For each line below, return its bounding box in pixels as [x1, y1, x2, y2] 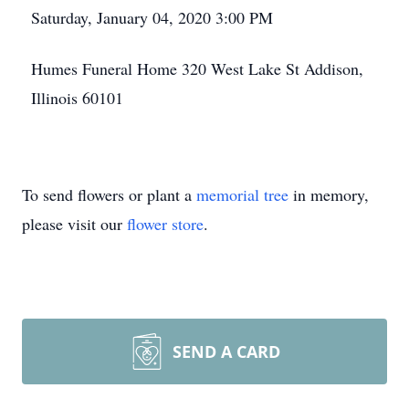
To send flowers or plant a [22, 184, 196, 205]
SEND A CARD [173, 341, 280, 362]
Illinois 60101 [31, 87, 123, 109]
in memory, [288, 184, 369, 205]
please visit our [22, 213, 127, 235]
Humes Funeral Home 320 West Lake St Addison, [31, 58, 363, 79]
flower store [127, 213, 204, 235]
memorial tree [196, 184, 288, 205]
